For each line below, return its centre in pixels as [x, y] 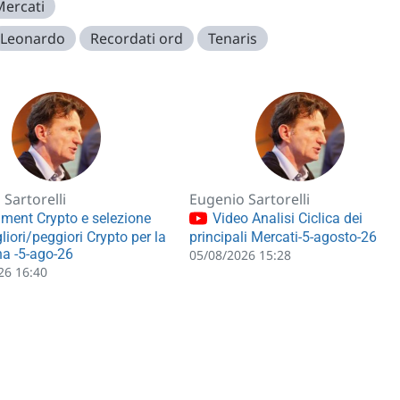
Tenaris [233, 38]
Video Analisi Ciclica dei [285, 218]
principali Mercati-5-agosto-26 [283, 237]
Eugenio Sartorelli [249, 199]
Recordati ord [137, 38]
